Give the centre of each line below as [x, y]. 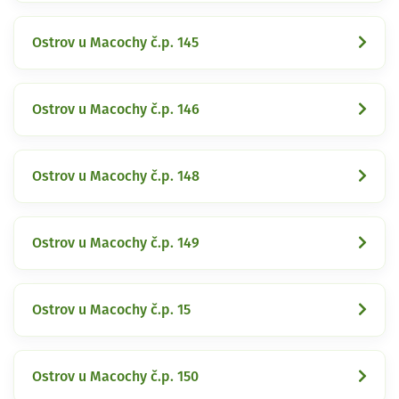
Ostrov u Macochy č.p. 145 [115, 42]
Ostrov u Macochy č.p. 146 [116, 109]
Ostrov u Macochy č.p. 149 [116, 243]
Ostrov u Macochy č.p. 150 [115, 376]
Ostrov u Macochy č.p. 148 [116, 176]
